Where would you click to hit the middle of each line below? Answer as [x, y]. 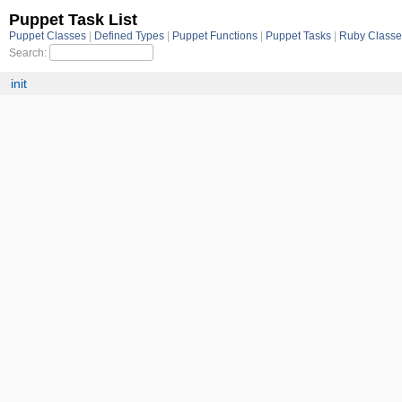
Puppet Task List [73, 20]
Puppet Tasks [300, 35]
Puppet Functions [216, 35]
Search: [29, 52]
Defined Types [131, 35]
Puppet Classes [49, 35]
